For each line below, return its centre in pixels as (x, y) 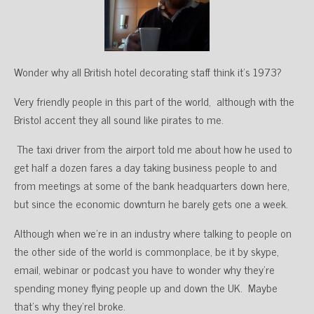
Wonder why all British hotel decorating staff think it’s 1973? (148, 71)
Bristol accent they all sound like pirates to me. (119, 119)
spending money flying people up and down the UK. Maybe (146, 287)
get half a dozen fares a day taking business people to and (145, 167)
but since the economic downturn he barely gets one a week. (151, 203)
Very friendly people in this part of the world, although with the (154, 101)
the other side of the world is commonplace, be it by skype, (146, 251)
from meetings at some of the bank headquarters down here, (152, 185)
